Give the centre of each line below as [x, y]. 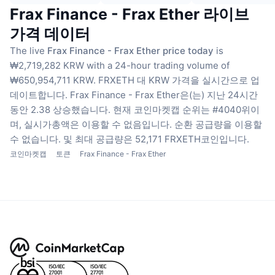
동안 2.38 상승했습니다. [60, 110]
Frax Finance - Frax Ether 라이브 [130, 14]
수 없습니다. [35, 139]
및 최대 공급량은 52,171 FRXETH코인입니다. [156, 139]
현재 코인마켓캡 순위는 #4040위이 [186, 110]
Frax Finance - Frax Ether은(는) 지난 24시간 [164, 95]
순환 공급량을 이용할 [218, 125]
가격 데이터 [50, 34]
